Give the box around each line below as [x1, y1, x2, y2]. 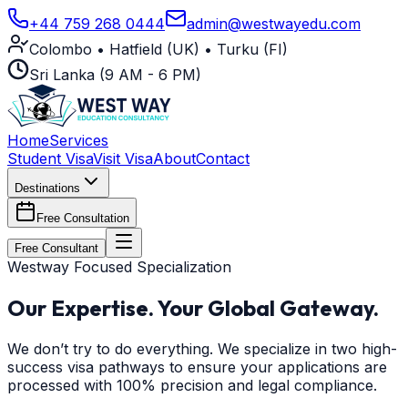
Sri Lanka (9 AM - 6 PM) [29, 66, 201, 84]
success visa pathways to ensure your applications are [7, 357, 387, 376]
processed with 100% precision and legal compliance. [7, 375, 377, 394]
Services [49, 131, 108, 149]
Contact [196, 149, 250, 168]
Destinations [15, 181, 80, 195]
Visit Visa [93, 149, 153, 168]
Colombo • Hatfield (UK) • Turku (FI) [29, 40, 288, 58]
